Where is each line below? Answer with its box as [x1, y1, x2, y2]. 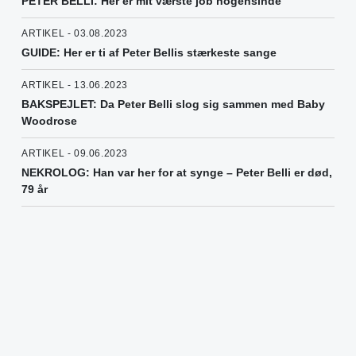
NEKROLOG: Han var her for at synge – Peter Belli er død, [21, 166, 332, 180]
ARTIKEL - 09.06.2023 [21, 148, 128, 160]
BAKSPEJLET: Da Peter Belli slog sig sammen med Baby [21, 98, 325, 111]
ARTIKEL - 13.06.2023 [21, 79, 128, 91]
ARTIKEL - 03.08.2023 [21, 28, 128, 40]
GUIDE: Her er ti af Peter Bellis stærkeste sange [21, 46, 277, 60]
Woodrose [21, 114, 77, 128]
